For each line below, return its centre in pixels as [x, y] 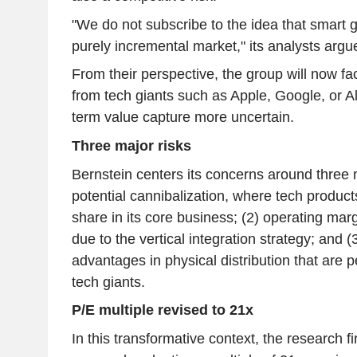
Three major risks [131, 145]
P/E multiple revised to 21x [162, 310]
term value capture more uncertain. [182, 118]
